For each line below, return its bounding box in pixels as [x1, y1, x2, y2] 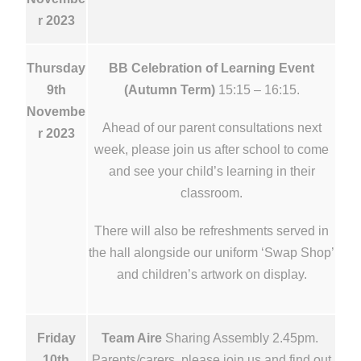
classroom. [180, 185, 243, 200]
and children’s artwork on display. [116, 267, 307, 281]
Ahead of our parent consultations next [102, 120, 322, 135]
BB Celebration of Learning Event [109, 60, 314, 75]
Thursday [27, 60, 85, 75]
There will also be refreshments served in [94, 223, 329, 238]
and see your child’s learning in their [108, 164, 315, 178]
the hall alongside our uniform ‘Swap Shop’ [89, 245, 334, 259]
